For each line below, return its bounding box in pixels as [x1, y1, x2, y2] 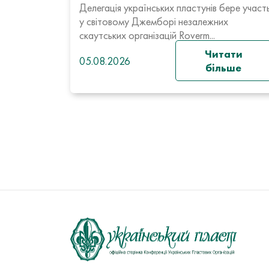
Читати [204, 47, 243, 61]
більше [205, 61, 241, 74]
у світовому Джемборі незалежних [79, 14, 228, 28]
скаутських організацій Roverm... [79, 28, 215, 42]
